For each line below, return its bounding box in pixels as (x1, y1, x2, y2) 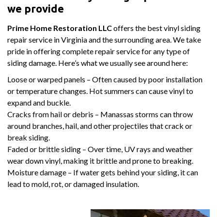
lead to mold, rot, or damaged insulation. (7, 179, 139, 189)
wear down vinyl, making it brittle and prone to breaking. (7, 156, 193, 166)
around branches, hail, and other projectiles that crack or (7, 121, 192, 131)
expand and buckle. (7, 98, 71, 108)
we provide (7, 2, 64, 15)
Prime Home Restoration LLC (7, 23, 112, 33)
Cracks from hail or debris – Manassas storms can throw (7, 109, 193, 119)
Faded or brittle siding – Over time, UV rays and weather (7, 144, 193, 154)
